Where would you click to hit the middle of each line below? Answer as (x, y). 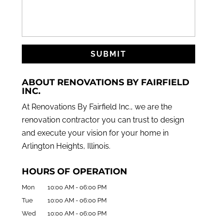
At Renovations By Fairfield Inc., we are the (97, 107)
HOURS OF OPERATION (74, 171)
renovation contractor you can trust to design (103, 120)
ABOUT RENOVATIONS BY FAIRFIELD (105, 82)
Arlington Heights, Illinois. (66, 146)
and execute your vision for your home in (95, 133)
